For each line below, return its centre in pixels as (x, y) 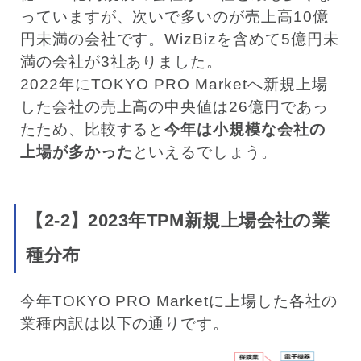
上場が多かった (76, 152)
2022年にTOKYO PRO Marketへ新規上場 (174, 85)
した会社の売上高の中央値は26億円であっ (174, 107)
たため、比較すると (92, 130)
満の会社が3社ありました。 (121, 62)
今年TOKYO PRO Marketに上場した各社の (178, 301)
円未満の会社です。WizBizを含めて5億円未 (179, 39)
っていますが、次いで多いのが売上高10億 (174, 17)
